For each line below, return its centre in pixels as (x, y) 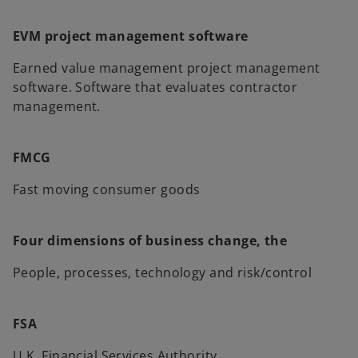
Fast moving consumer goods (107, 189)
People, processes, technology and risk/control (163, 272)
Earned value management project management (167, 68)
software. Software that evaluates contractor (155, 87)
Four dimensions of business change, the (150, 241)
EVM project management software (131, 36)
